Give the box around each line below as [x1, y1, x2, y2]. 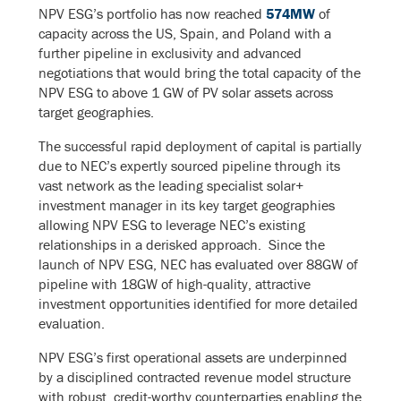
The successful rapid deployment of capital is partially [38, 137, 362, 156]
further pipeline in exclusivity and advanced [38, 44, 302, 63]
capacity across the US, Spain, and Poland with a [38, 24, 331, 43]
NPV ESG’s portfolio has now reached [38, 4, 266, 23]
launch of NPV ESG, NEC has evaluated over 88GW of [38, 255, 358, 274]
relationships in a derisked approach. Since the [38, 235, 325, 254]
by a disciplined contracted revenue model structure [38, 368, 351, 387]
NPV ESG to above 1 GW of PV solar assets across [38, 83, 333, 102]
